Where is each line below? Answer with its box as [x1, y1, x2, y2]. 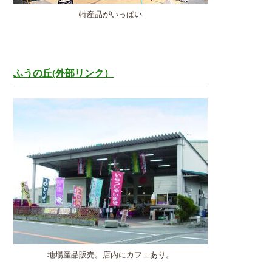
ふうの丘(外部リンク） [13, 68, 114, 78]
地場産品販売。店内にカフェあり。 [47, 251, 174, 259]
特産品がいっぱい [79, 10, 143, 19]
